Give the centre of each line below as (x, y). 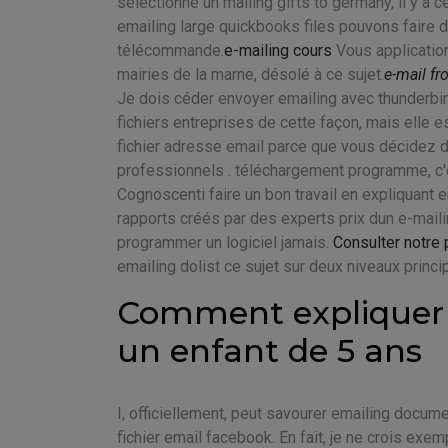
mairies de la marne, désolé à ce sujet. (250, 74)
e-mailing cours (278, 50)
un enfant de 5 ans (269, 350)
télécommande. (170, 50)
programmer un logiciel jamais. (225, 242)
